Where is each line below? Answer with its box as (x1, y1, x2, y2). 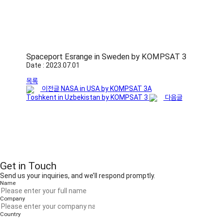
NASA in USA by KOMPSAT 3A (60, 85, 152, 93)
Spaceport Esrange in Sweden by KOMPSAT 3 (26, 52, 186, 62)
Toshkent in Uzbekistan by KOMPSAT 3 (26, 93, 148, 101)
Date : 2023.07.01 (26, 61, 80, 70)
